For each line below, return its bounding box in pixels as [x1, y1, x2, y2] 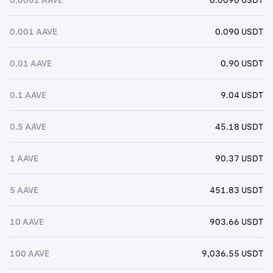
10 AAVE [10, 216, 44, 227]
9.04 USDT [221, 89, 263, 101]
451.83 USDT [210, 184, 263, 196]
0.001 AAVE [10, 26, 57, 37]
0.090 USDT [215, 26, 263, 37]
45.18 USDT [215, 121, 263, 132]
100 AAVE [10, 247, 49, 259]
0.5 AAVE [10, 121, 46, 132]
